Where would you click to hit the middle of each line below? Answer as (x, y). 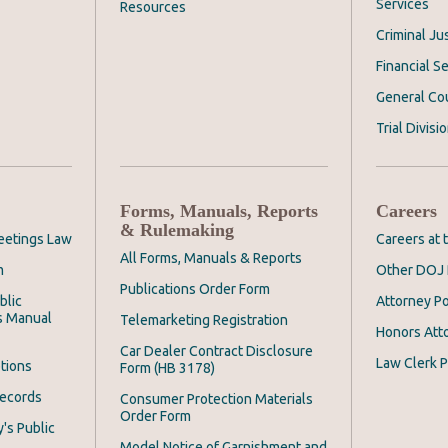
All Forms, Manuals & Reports (211, 258)
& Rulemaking (177, 230)
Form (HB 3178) (167, 368)
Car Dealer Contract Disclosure (216, 351)
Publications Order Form (195, 289)
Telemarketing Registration (204, 320)
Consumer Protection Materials (216, 399)
